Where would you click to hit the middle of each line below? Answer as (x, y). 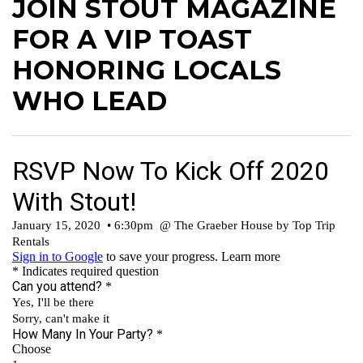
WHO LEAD (90, 101)
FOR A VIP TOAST (132, 40)
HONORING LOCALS (147, 70)
